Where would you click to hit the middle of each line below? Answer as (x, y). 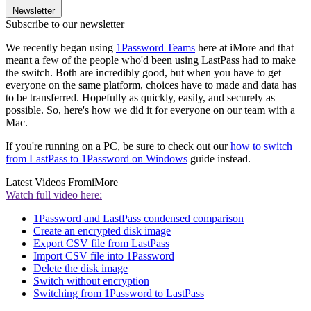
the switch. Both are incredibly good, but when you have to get (143, 73)
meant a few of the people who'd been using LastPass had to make (151, 60)
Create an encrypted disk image (102, 231)
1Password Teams (155, 48)
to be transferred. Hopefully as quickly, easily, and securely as (140, 98)
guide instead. (219, 159)
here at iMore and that (244, 48)
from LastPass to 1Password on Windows (96, 159)
